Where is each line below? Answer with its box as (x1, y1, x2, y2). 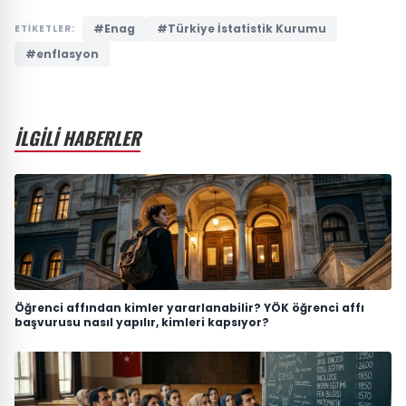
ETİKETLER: (14, 21, 75, 35)
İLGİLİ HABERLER (14, 123, 140, 151)
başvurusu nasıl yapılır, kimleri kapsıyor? (14, 314, 269, 330)
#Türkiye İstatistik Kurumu (157, 20, 326, 36)
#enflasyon (25, 45, 99, 62)
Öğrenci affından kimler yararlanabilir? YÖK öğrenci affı (14, 299, 364, 315)
